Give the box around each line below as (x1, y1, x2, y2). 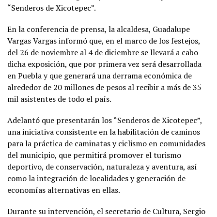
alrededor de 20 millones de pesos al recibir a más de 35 (7, 81, 201, 93)
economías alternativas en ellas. (7, 184, 120, 195)
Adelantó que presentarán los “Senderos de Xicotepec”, (7, 114, 202, 125)
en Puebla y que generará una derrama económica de (7, 70, 192, 81)
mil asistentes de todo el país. (7, 93, 111, 104)
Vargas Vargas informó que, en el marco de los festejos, (7, 35, 200, 46)
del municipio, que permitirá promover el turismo (7, 149, 181, 160)
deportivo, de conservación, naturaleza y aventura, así (7, 161, 197, 172)
